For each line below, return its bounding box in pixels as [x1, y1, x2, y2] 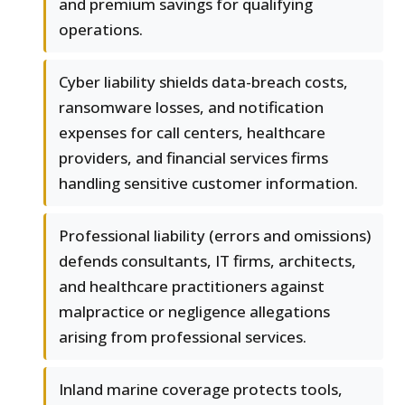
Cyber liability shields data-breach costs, [59, 71, 348, 93]
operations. [59, 19, 143, 41]
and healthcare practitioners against [59, 276, 325, 297]
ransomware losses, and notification [59, 97, 324, 118]
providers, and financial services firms [59, 147, 328, 169]
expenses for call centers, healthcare [59, 122, 325, 144]
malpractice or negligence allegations [59, 301, 330, 323]
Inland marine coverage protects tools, [59, 379, 343, 400]
